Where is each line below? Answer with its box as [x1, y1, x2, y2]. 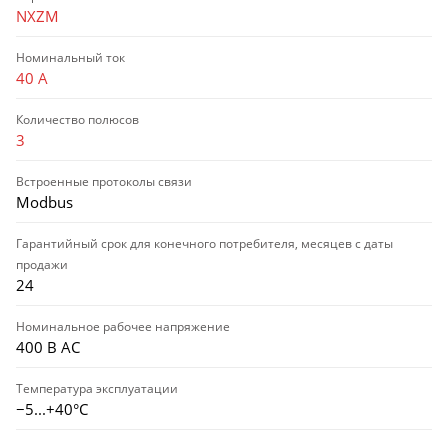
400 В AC [16, 336, 80, 357]
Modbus [16, 191, 73, 212]
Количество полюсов [16, 110, 139, 128]
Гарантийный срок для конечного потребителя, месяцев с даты [16, 234, 393, 252]
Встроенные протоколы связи [16, 172, 192, 190]
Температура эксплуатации [16, 379, 178, 397]
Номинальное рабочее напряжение [16, 317, 230, 335]
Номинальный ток [16, 48, 125, 66]
